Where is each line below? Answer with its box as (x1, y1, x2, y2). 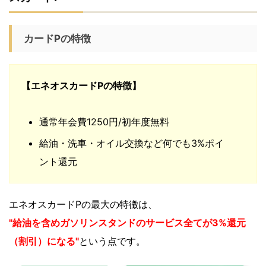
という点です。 (79, 235, 145, 247)
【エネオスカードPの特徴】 (21, 79, 141, 91)
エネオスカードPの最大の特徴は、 (9, 198, 157, 210)
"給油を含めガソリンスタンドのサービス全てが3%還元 (9, 216, 246, 229)
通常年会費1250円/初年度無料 (39, 115, 169, 128)
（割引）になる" (9, 235, 79, 247)
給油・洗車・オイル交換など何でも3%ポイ (39, 137, 224, 149)
